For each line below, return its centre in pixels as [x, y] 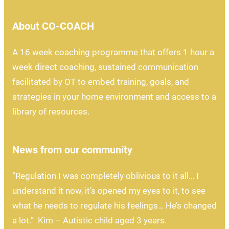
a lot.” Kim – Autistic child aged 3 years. [89, 220]
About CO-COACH [53, 26]
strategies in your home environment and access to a [114, 96]
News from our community [72, 150]
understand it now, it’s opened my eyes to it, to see [109, 190]
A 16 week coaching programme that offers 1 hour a [113, 52]
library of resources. [51, 111]
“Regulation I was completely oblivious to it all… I [105, 176]
